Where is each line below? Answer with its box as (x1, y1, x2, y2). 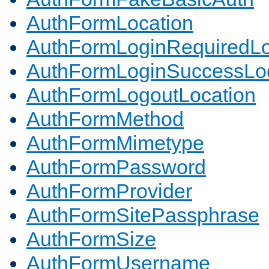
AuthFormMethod (26, 107, 184, 131)
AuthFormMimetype (26, 131, 204, 155)
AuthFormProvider (26, 180, 192, 203)
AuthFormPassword (26, 156, 206, 179)
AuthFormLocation (26, 11, 193, 35)
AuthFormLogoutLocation (26, 83, 256, 107)
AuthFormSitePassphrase (26, 204, 259, 227)
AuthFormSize (26, 228, 156, 251)
